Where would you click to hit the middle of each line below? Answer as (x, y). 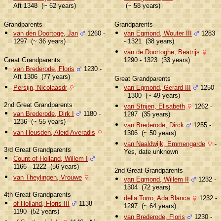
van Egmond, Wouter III (158, 33)
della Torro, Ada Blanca (157, 198)
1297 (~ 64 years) (150, 207)
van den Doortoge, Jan (46, 33)
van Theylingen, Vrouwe (48, 177)
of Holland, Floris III (41, 203)
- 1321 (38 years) (149, 42)
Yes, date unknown (151, 152)
